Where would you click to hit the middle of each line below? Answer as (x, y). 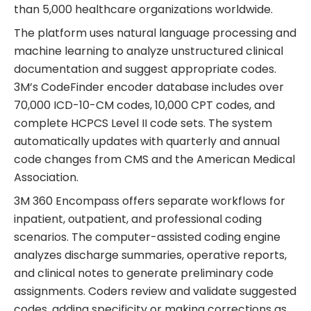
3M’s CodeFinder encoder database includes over (149, 87)
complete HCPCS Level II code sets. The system (143, 123)
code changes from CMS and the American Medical (154, 159)
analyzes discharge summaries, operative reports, (150, 255)
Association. (46, 177)
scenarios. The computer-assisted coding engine (147, 237)
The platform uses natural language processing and (155, 33)
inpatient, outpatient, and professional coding (138, 219)
